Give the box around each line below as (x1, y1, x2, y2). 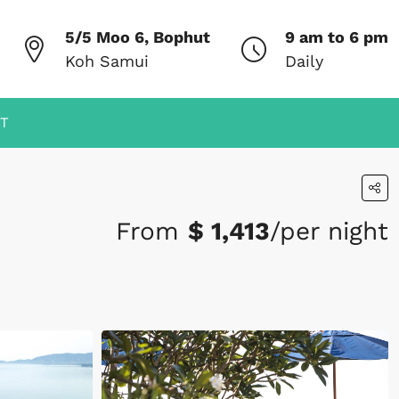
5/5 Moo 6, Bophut (65, 28, 210, 46)
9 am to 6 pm (285, 28, 388, 46)
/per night (270, 216, 388, 246)
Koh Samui (65, 52, 149, 70)
